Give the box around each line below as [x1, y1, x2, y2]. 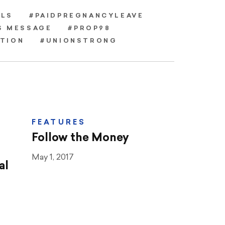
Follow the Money [31, 132, 129, 144]
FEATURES [31, 119, 86, 127]
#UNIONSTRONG [40, 38, 118, 45]
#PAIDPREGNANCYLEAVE [29, 13, 144, 20]
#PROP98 [68, 26, 111, 32]
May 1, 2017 [31, 153, 74, 162]
